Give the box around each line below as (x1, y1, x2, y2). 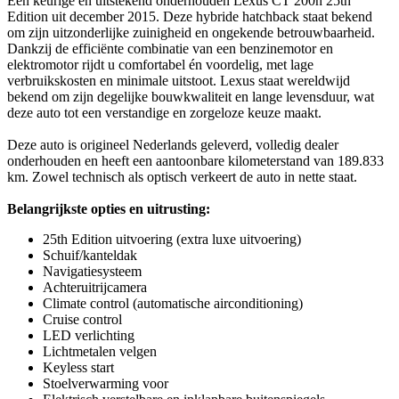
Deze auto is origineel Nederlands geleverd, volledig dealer (7, 137, 338, 152)
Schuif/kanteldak (43, 248, 137, 263)
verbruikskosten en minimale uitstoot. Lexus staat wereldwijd (7, 73, 350, 88)
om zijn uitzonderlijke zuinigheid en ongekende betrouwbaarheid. (7, 25, 375, 40)
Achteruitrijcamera (43, 280, 147, 295)
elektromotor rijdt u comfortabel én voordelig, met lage (7, 57, 313, 72)
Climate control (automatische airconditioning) (43, 296, 303, 311)
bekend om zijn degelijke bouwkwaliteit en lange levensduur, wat (7, 89, 374, 104)
